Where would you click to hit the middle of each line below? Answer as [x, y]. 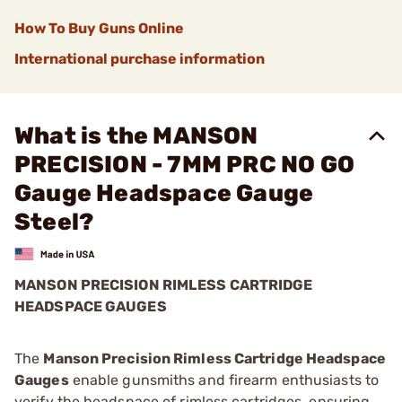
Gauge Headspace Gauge [164, 193]
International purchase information [140, 59]
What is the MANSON [136, 136]
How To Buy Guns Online [99, 28]
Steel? [54, 222]
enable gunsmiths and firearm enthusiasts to [224, 380]
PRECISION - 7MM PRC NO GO [185, 165]
